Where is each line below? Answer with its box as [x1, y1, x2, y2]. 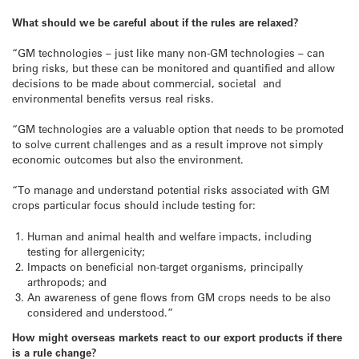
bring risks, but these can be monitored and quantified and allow [12, 60, 335, 75]
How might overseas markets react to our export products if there [12, 330, 342, 345]
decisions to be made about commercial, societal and [12, 75, 281, 90]
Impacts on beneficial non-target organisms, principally [27, 259, 304, 273]
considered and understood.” [27, 305, 174, 319]
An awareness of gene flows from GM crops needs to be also [27, 289, 332, 304]
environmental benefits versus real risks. [12, 91, 214, 105]
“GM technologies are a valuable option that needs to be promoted [12, 122, 344, 136]
